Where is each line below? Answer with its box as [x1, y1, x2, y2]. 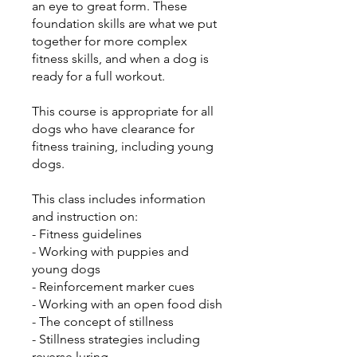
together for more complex [32, 33, 187, 49]
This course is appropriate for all [32, 104, 214, 119]
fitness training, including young [32, 139, 214, 154]
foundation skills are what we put [32, 16, 217, 31]
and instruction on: [32, 209, 138, 224]
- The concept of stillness [32, 314, 174, 329]
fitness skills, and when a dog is [32, 51, 209, 66]
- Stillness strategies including [32, 331, 200, 347]
